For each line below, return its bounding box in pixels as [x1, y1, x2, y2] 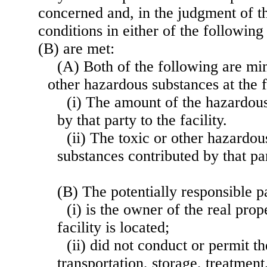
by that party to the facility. [57, 111, 227, 129]
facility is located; [57, 219, 169, 237]
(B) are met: [38, 40, 114, 58]
